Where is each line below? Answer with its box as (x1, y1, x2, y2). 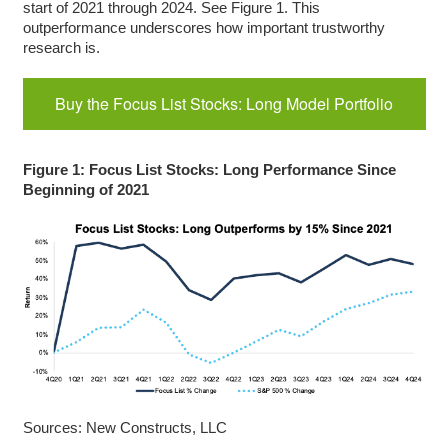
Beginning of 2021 (22, 180, 149, 198)
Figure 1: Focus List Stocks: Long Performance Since (22, 160, 396, 178)
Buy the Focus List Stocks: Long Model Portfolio (55, 91, 393, 115)
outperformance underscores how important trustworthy (22, 18, 385, 36)
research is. (22, 38, 100, 56)
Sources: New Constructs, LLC (22, 418, 227, 436)
